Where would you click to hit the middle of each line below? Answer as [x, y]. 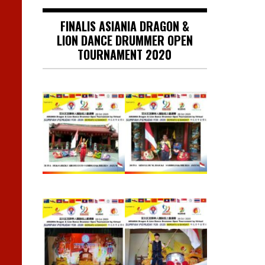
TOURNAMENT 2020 [125, 55]
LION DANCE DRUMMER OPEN [125, 41]
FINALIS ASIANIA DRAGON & [125, 26]
